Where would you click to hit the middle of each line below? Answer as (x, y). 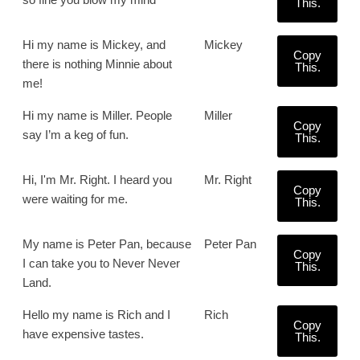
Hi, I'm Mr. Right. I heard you (97, 180)
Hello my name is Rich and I (96, 315)
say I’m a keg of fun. (76, 135)
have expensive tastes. (83, 334)
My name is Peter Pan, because (107, 244)
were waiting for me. (75, 199)
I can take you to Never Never (101, 263)
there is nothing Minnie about (97, 64)
